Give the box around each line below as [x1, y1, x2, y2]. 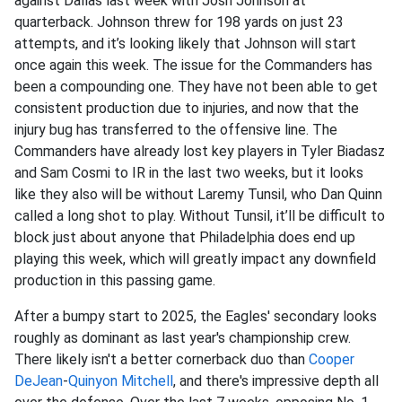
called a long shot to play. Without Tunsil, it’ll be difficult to [14, 207, 385, 225]
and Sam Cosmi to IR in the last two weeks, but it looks [14, 164, 363, 182]
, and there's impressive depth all [173, 372, 379, 390]
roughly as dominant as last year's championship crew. [14, 329, 351, 347]
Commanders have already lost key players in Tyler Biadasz [14, 143, 385, 161]
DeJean [14, 372, 63, 390]
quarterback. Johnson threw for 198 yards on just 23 [14, 13, 344, 31]
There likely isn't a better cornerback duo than [14, 351, 309, 369]
